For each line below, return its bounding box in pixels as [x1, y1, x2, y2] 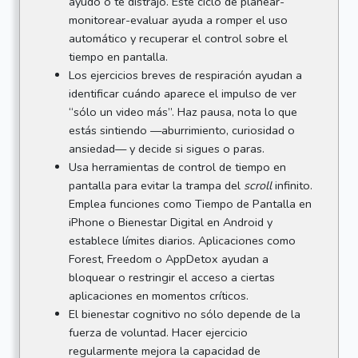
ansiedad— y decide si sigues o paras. [68, 140, 265, 157]
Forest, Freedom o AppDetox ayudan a [68, 250, 268, 267]
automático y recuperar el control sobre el [68, 30, 288, 46]
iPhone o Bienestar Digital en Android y [68, 213, 272, 230]
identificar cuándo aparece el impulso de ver [68, 85, 296, 101]
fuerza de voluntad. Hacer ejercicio [68, 324, 248, 340]
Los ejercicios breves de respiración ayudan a [68, 66, 302, 83]
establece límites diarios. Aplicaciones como [68, 232, 296, 249]
